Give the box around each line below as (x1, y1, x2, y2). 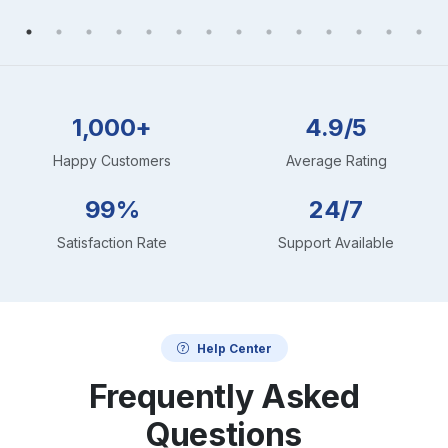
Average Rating (285, 151, 387, 169)
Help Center (196, 340, 272, 355)
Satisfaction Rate (57, 233, 167, 251)
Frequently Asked (88, 377, 360, 416)
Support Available (278, 233, 394, 251)
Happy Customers (53, 151, 171, 169)
